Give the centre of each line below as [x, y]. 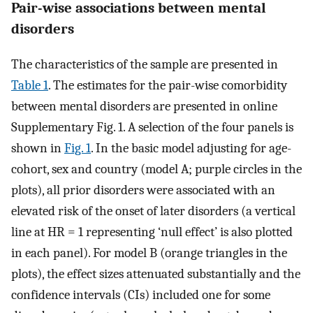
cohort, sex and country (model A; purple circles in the [156, 169]
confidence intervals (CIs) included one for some [141, 295]
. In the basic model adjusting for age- [191, 148]
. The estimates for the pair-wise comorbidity [168, 86]
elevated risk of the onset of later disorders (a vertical [153, 211]
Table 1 [30, 86]
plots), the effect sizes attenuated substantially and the [156, 274]
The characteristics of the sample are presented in [145, 65]
